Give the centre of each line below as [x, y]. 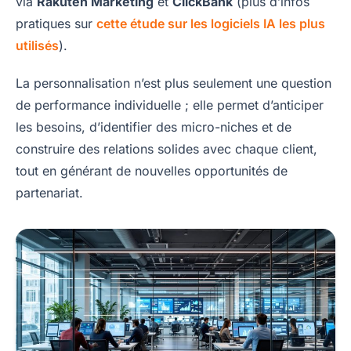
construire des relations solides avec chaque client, [166, 149]
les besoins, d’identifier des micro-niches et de [154, 127]
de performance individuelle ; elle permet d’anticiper [170, 105]
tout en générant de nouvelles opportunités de [152, 171]
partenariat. [49, 193]
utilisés [37, 46]
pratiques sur [56, 24]
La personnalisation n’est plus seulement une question [174, 83]
